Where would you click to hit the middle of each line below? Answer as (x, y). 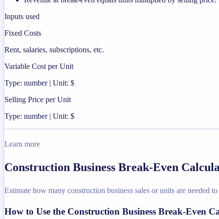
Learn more (22, 144)
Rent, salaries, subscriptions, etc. (54, 49)
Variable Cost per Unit (39, 66)
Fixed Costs (23, 33)
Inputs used (22, 16)
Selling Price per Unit (38, 99)
